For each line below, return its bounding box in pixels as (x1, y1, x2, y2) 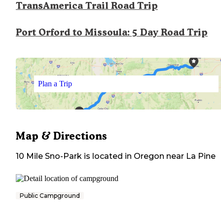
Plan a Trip (37, 79, 72, 88)
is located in (82, 151, 132, 161)
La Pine (186, 151, 216, 161)
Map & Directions (16, 130, 107, 143)
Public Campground (20, 192, 80, 200)
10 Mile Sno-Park (16, 151, 82, 161)
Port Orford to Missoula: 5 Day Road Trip (16, 27, 208, 38)
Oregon (134, 151, 164, 161)
